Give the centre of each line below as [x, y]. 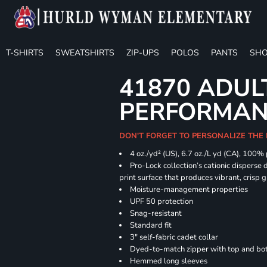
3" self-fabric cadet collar [174, 237]
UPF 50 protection [162, 201]
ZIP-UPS [143, 52]
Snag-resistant [156, 213]
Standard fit [151, 225]
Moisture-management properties [189, 190]
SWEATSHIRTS [85, 52]
